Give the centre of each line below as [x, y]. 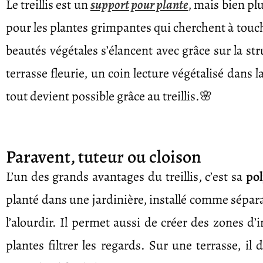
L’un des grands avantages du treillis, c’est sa [126, 176]
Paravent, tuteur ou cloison [104, 156]
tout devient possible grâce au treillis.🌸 [109, 96]
